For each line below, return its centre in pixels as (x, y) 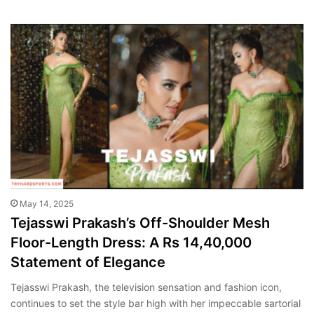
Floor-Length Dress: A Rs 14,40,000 (131, 242)
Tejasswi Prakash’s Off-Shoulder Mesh (140, 223)
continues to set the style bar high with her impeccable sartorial (156, 303)
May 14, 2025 (47, 203)
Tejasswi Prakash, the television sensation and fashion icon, (146, 287)
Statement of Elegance (88, 262)
